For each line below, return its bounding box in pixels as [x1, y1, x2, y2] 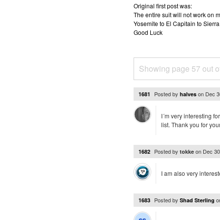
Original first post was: [134, 1, 192, 10]
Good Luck [134, 28, 163, 36]
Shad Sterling [180, 196, 215, 204]
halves [180, 90, 196, 98]
